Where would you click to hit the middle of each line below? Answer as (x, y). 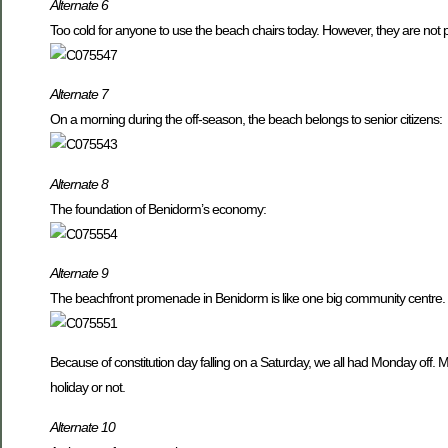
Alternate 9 (79, 273)
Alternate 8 (79, 183)
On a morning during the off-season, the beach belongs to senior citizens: (246, 119)
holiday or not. (87, 387)
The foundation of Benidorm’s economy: (158, 208)
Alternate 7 (79, 94)
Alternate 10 (82, 426)
